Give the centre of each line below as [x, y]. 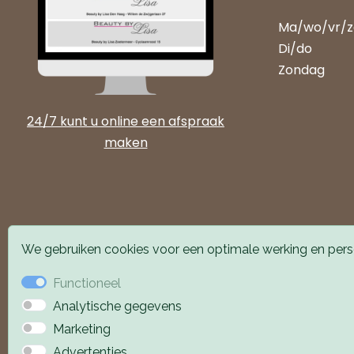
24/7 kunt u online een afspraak [126, 121]
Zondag [301, 70]
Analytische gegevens [117, 306]
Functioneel [87, 283]
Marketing [82, 329]
